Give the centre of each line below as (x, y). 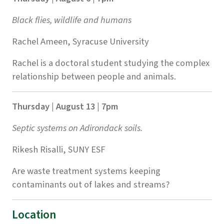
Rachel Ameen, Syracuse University (82, 42)
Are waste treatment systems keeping (86, 171)
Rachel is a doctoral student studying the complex (111, 63)
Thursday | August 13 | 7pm (65, 107)
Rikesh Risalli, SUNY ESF (58, 150)
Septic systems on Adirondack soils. (78, 128)
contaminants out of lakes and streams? (91, 185)
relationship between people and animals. (94, 77)
